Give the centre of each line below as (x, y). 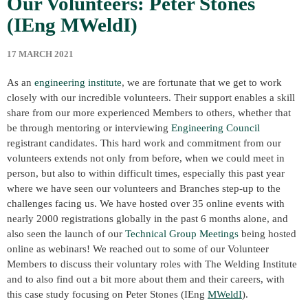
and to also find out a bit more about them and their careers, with (146, 279)
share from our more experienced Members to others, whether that (149, 112)
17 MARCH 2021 (40, 54)
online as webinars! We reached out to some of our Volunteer (138, 249)
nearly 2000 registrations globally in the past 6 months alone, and (147, 218)
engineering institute (78, 82)
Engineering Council (216, 128)
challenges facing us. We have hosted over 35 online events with (146, 203)
